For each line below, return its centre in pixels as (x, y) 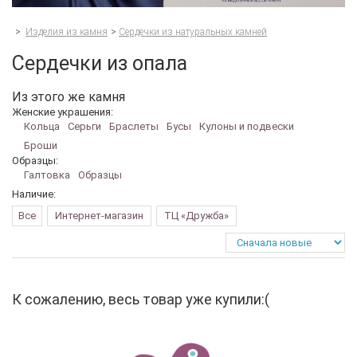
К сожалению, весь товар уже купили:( (141, 299)
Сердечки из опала (100, 63)
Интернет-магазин (99, 215)
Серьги (84, 126)
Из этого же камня (69, 96)
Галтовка (47, 175)
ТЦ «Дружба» (196, 215)
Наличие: (34, 194)
